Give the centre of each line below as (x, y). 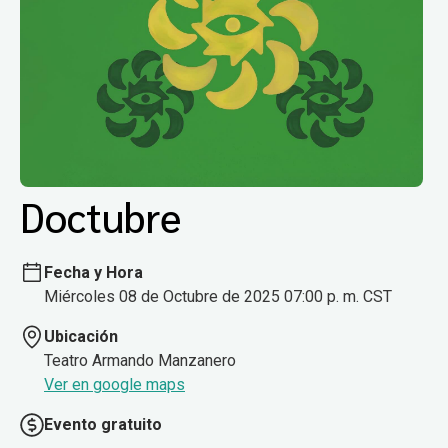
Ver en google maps (114, 384)
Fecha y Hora (93, 272)
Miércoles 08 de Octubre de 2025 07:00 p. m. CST (218, 296)
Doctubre (100, 216)
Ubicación (81, 336)
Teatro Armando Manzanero (140, 360)
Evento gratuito (103, 424)
